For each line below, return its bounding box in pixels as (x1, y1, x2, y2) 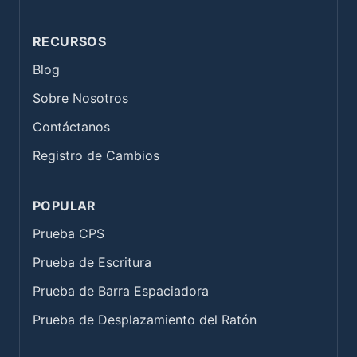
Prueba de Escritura (33, 253, 151, 270)
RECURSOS (33, 33, 107, 49)
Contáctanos (33, 118, 110, 135)
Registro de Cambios (33, 147, 159, 163)
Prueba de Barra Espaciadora (33, 282, 209, 299)
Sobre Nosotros (33, 89, 128, 106)
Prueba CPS (33, 225, 104, 241)
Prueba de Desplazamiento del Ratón (33, 311, 257, 328)
